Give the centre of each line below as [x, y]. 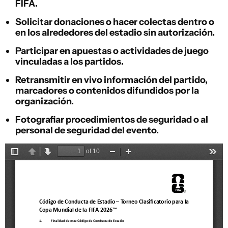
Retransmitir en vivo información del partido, [111, 80]
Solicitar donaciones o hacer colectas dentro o [115, 22]
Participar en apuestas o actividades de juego [112, 51]
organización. [45, 102]
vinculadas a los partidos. [69, 62]
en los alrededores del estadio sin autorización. [115, 33]
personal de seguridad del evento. [87, 131]
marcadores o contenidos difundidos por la [107, 91]
